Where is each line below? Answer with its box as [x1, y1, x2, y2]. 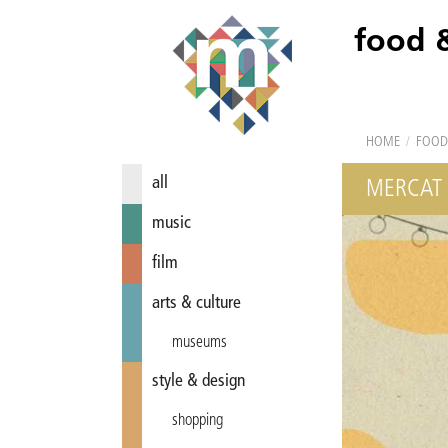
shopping [172, 413, 223, 429]
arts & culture [152, 295, 241, 312]
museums [172, 335, 227, 351]
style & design [152, 373, 245, 390]
